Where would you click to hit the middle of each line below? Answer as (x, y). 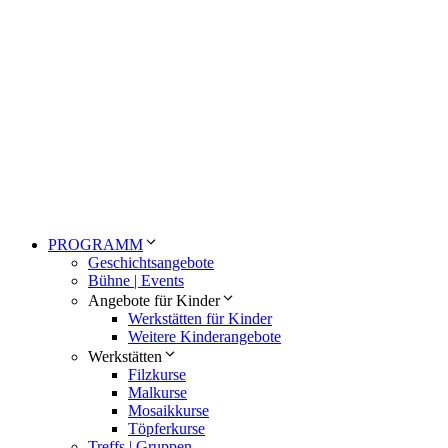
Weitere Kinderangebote (204, 336)
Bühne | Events (136, 280)
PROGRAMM (95, 244)
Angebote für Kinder (154, 300)
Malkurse (157, 392)
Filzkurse (157, 374)
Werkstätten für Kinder (200, 318)
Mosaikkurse (168, 410)
